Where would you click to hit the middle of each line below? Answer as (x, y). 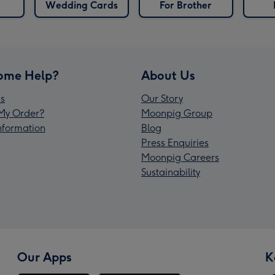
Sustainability (171, 172)
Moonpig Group (177, 114)
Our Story (162, 99)
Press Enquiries (175, 143)
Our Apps (45, 258)
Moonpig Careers (180, 158)
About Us (168, 76)
